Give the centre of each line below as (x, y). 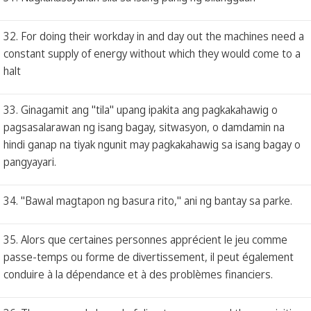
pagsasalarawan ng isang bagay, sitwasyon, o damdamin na (144, 127)
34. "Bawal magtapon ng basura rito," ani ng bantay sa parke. (148, 200)
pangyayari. (30, 161)
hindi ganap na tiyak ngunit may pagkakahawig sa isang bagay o (152, 144)
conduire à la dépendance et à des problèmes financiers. (138, 274)
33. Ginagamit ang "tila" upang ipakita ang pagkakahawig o (141, 109)
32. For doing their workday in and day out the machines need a (154, 36)
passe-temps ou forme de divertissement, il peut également (149, 257)
